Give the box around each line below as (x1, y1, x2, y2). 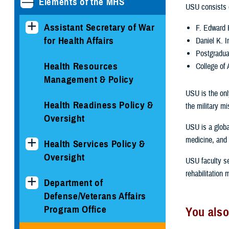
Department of (44, 176, 103, 189)
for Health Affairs (44, 34, 114, 47)
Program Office (44, 203, 107, 215)
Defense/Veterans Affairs (44, 190, 146, 202)
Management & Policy (44, 73, 134, 85)
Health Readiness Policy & (44, 99, 153, 111)
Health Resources (44, 60, 118, 72)
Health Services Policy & (44, 138, 145, 150)
